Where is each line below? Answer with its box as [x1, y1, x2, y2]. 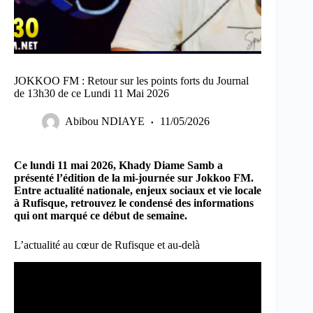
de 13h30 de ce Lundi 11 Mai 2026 [14, 87, 169, 100]
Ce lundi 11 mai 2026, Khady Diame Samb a [14, 159, 223, 172]
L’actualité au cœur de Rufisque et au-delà [14, 239, 200, 252]
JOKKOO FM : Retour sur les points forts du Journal [14, 75, 249, 87]
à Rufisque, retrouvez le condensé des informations [14, 197, 254, 210]
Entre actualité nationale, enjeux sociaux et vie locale [14, 184, 261, 197]
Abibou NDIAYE [65, 115, 145, 128]
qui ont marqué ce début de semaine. [14, 210, 187, 222]
